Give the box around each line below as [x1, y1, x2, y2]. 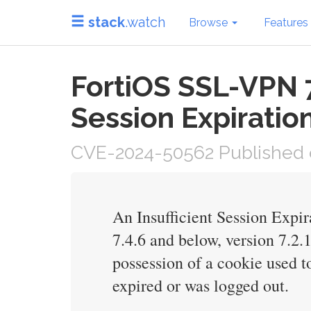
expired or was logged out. [112, 274, 289, 296]
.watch [125, 13, 165, 31]
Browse [189, 15, 230, 29]
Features [264, 15, 308, 29]
